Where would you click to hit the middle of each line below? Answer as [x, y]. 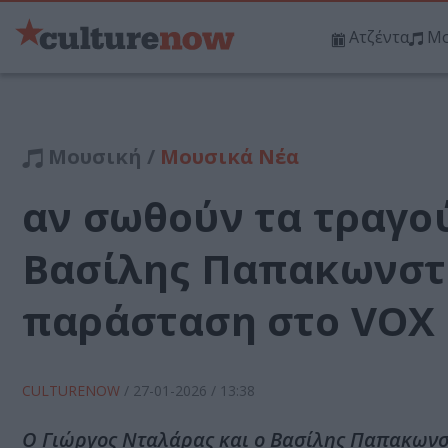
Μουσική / [101, 157]
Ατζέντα [379, 37]
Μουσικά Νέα [229, 157]
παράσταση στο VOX [229, 321]
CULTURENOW [73, 391]
